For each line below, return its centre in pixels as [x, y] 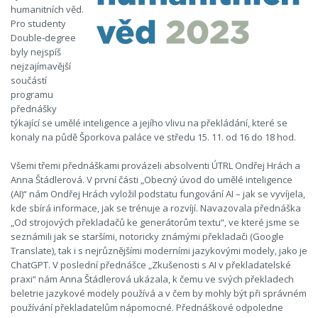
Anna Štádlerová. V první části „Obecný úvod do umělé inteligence [152, 180]
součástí [29, 80]
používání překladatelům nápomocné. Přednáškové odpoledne [147, 307]
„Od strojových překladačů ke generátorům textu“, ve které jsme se [155, 222]
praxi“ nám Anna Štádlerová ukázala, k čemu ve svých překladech [152, 279]
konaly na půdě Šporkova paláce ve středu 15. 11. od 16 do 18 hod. [153, 137]
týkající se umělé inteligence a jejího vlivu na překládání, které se [149, 123]
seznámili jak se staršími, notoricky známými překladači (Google [147, 236]
